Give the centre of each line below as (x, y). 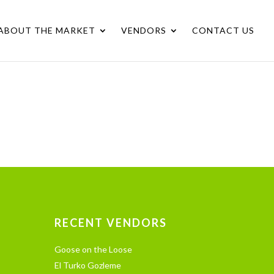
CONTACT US (223, 30)
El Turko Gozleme (88, 265)
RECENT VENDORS (111, 222)
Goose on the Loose (94, 249)
